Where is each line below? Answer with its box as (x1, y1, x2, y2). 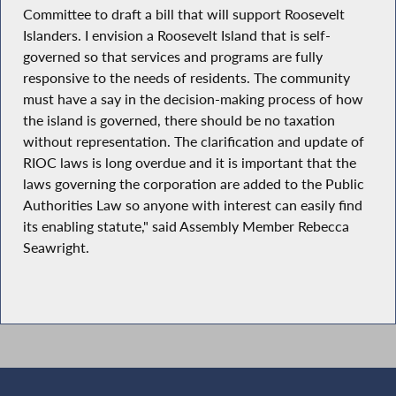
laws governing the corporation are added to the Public (22, 174, 364, 193)
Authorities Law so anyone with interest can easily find (22, 195, 362, 214)
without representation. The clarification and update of (22, 132, 364, 150)
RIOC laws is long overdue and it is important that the (22, 153, 356, 171)
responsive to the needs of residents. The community (22, 68, 350, 87)
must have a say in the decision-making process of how (22, 89, 363, 108)
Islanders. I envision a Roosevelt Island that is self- (22, 26, 331, 44)
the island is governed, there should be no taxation (22, 110, 335, 129)
